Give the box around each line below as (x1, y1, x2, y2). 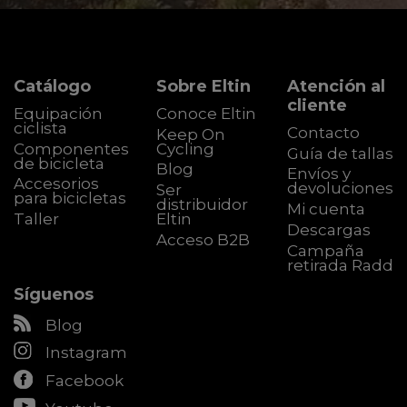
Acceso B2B (156, 230, 250, 249)
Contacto (287, 123, 360, 142)
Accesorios (14, 174, 99, 194)
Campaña (287, 241, 364, 260)
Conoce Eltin (156, 104, 256, 123)
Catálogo (14, 75, 91, 96)
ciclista (14, 118, 67, 137)
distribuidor (156, 195, 248, 214)
